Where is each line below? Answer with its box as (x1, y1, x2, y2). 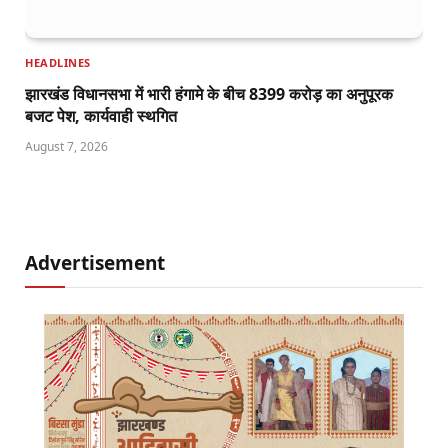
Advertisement (25, 249, 165, 276)
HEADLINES (25, 54, 91, 70)
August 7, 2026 (25, 137, 108, 155)
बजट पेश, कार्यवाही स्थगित (25, 104, 177, 127)
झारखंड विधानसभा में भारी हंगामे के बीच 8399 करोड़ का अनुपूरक (25, 82, 393, 105)
